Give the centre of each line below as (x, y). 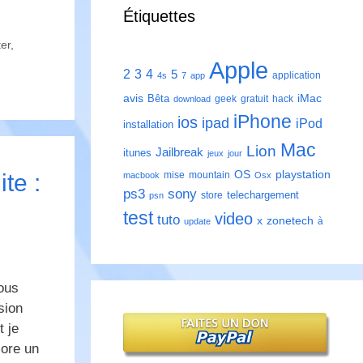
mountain (209, 175)
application (297, 76)
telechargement (263, 195)
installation (148, 125)
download (192, 99)
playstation (303, 175)
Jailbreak (179, 152)
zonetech (290, 221)
